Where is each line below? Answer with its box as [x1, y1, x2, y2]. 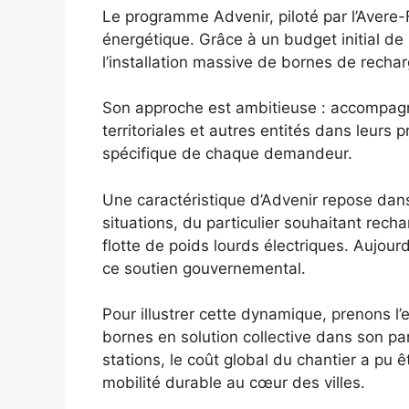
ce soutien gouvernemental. [102, 258, 306, 278]
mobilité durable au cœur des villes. [102, 373, 365, 393]
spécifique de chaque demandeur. [102, 144, 352, 163]
